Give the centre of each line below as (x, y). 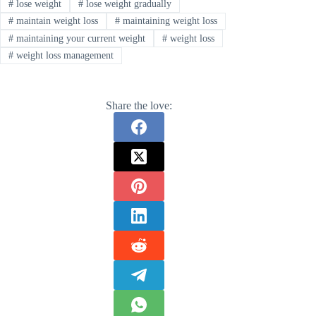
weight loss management (63, 55)
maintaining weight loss (168, 21)
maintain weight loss (55, 21)
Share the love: (139, 106)
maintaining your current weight (79, 38)
